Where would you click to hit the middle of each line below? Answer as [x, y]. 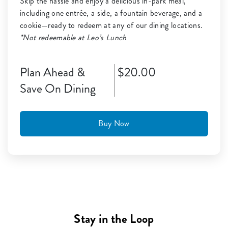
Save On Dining [58, 89]
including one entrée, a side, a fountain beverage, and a [111, 13]
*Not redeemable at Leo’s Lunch [73, 38]
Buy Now [114, 124]
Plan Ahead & [52, 73]
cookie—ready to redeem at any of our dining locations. [111, 25]
